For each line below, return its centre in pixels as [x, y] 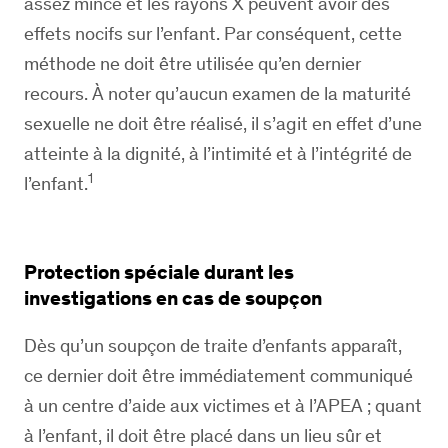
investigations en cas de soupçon [173, 298]
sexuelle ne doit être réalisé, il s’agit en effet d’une [223, 123]
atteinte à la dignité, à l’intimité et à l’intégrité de [218, 153]
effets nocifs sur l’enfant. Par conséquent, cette [213, 33]
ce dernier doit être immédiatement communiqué [218, 375]
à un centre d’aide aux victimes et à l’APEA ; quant [223, 405]
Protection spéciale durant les [159, 272]
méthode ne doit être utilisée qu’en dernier [192, 63]
